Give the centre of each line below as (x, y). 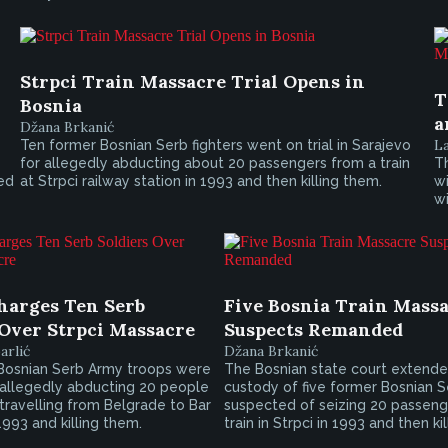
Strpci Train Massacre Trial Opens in (193, 81)
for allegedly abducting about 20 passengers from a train (215, 163)
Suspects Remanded (313, 329)
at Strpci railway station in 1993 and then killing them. (201, 181)
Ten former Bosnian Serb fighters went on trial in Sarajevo (216, 145)
